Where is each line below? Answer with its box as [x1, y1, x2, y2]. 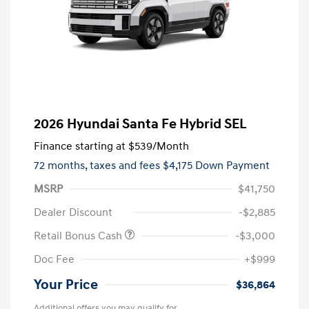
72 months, [34, 158, 90, 172]
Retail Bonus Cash [34, 228, 125, 243]
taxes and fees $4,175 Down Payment [90, 158, 270, 172]
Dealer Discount [34, 205, 112, 219]
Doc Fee [34, 252, 74, 266]
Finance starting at [34, 139, 126, 153]
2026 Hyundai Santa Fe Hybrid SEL [34, 115, 247, 132]
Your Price [34, 276, 98, 293]
